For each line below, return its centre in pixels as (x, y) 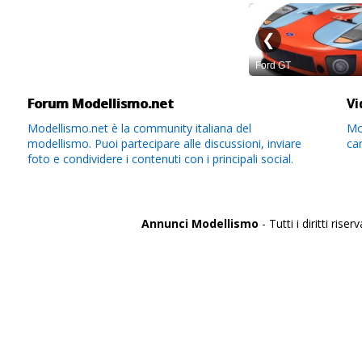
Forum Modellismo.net (101, 103)
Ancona (34, 307)
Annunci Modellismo (200, 223)
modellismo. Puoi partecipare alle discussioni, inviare (165, 143)
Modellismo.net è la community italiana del (140, 128)
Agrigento (40, 280)
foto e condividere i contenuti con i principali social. (161, 159)
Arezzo (33, 349)
